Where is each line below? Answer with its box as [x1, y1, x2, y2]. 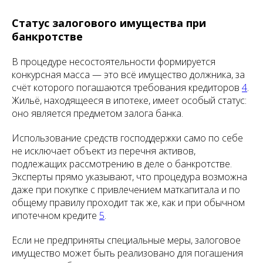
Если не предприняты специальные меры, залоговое [12, 234, 241, 247]
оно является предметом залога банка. [12, 107, 183, 120]
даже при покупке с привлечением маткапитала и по [12, 183, 240, 196]
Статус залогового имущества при [12, 16, 206, 30]
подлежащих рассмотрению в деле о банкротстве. [12, 157, 232, 170]
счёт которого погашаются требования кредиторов [12, 81, 242, 94]
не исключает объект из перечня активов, [12, 144, 195, 157]
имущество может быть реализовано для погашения [12, 247, 243, 259]
